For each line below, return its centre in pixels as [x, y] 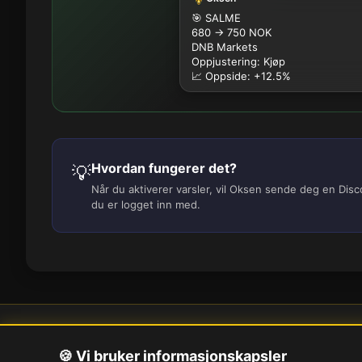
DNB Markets [225, 47]
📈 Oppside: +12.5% [241, 76]
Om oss [322, 340]
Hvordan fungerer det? [164, 168]
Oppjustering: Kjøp [238, 61]
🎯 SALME [216, 18]
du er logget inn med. [146, 204]
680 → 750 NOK [232, 32]
